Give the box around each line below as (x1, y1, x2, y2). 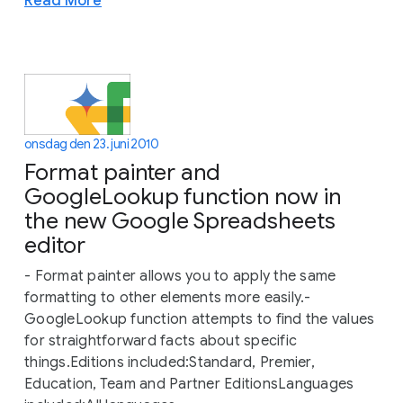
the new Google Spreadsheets (24, 206, 336, 235)
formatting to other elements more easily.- (24, 288, 311, 307)
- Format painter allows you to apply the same (24, 266, 336, 285)
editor (24, 230, 85, 259)
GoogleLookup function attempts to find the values (24, 309, 375, 328)
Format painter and (24, 157, 220, 186)
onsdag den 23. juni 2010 (24, 135, 159, 152)
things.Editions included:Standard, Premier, (24, 353, 315, 372)
